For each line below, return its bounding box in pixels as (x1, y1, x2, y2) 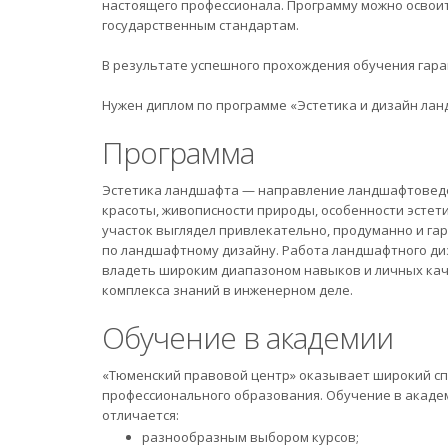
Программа (102, 132, 254, 173)
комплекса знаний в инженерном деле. (102, 281, 356, 299)
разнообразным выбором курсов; (142, 428, 359, 446)
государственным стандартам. (102, 16, 299, 34)
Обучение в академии (102, 317, 393, 358)
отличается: (102, 406, 179, 424)
